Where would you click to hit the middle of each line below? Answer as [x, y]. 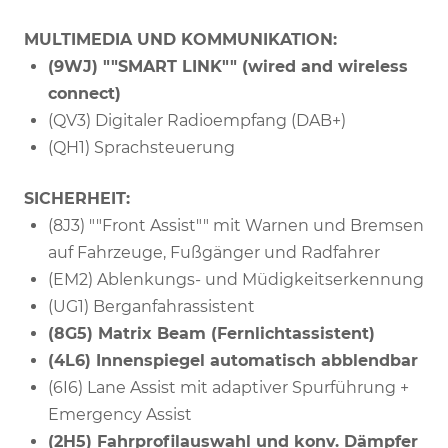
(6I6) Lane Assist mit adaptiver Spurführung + [228, 387]
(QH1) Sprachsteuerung [141, 147]
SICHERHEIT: [77, 198]
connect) [84, 93]
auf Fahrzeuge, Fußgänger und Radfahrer [214, 252]
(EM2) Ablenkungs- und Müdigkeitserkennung [236, 279]
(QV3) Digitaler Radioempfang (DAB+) [197, 120]
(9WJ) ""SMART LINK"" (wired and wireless [228, 66]
